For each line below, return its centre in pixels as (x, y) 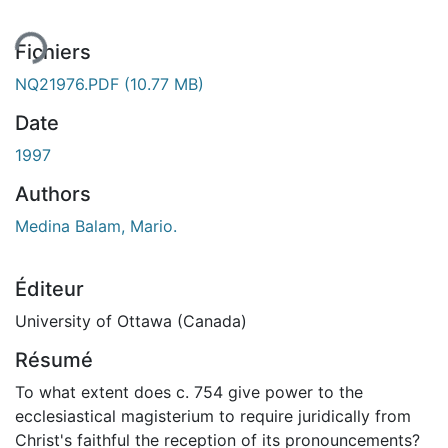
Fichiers (53, 51)
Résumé (54, 359)
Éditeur (49, 288)
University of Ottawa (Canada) (131, 320)
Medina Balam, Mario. (96, 225)
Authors (53, 193)
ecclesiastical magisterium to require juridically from (213, 415)
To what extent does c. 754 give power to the (189, 391)
